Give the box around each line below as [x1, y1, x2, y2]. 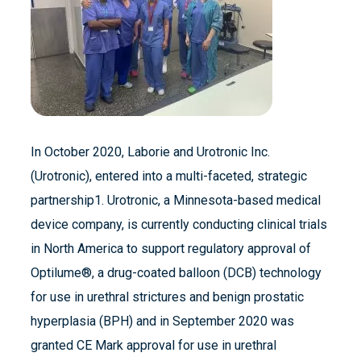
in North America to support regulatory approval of [31, 241, 311, 257]
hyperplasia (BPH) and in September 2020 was [31, 313, 294, 330]
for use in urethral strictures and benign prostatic [31, 289, 304, 305]
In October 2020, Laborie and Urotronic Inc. [31, 144, 270, 160]
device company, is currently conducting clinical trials [31, 217, 327, 233]
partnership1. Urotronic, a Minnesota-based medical [31, 193, 321, 209]
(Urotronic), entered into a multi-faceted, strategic [31, 168, 307, 185]
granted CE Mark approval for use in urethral [31, 338, 276, 354]
